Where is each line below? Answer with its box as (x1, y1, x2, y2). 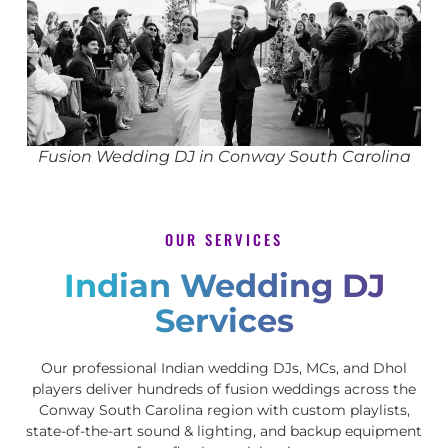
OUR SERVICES (165, 229, 283, 251)
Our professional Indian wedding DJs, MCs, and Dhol (41, 359, 407, 378)
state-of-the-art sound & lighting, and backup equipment (26, 422, 422, 441)
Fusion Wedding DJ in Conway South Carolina (37, 147, 411, 167)
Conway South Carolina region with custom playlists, (38, 401, 410, 420)
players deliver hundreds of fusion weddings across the (32, 380, 416, 399)
